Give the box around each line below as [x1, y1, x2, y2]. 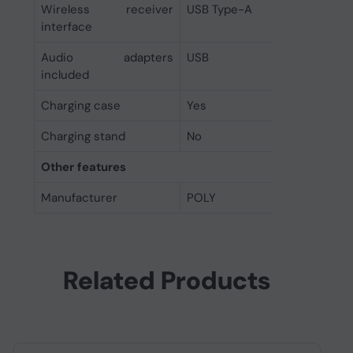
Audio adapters [40, 50, 173, 65]
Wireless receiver [40, 2, 173, 17]
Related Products [63, 264, 271, 297]
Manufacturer [40, 190, 117, 206]
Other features [40, 159, 126, 175]
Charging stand [40, 128, 125, 144]
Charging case [40, 98, 121, 113]
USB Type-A [186, 2, 252, 17]
